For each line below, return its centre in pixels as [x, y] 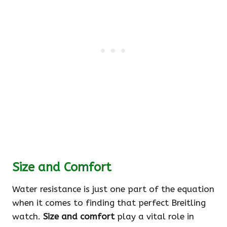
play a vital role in [154, 217]
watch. [28, 217]
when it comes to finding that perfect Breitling [109, 203]
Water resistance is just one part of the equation [113, 189]
